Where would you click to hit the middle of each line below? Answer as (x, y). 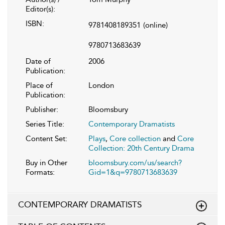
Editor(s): (40, 9)
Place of (39, 85)
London (101, 85)
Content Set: (46, 138)
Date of (38, 61)
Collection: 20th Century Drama (141, 148)
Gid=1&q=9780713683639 (133, 172)
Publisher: (42, 109)
